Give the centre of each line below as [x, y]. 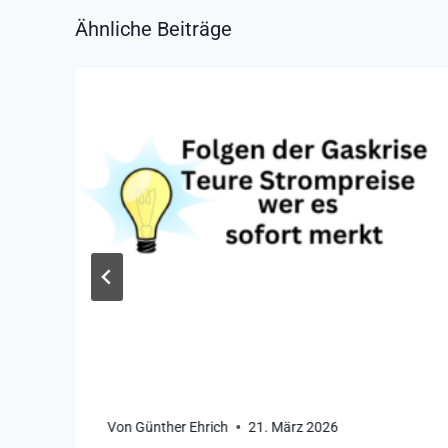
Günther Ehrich [182, 426]
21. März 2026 [293, 426]
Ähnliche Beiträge [153, 28]
